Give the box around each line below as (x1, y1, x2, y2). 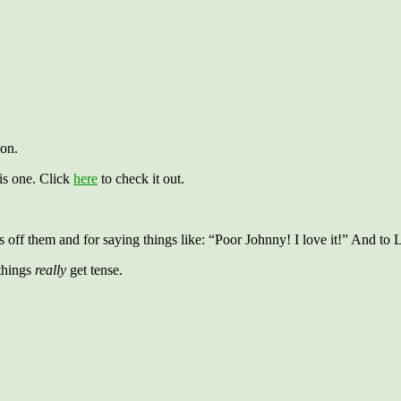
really (35, 262, 66, 277)
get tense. (66, 262, 123, 277)
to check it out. (98, 171, 184, 186)
